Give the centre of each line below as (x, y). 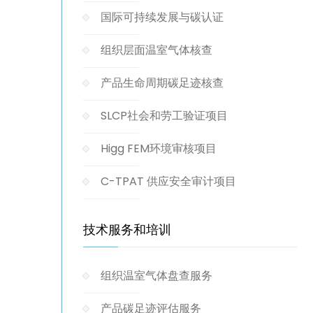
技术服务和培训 (127, 230)
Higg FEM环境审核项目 (159, 148)
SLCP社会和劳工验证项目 (164, 116)
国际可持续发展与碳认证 (162, 17)
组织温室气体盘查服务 (156, 276)
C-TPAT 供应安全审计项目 (168, 181)
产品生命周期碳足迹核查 (162, 83)
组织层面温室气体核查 (156, 50)
